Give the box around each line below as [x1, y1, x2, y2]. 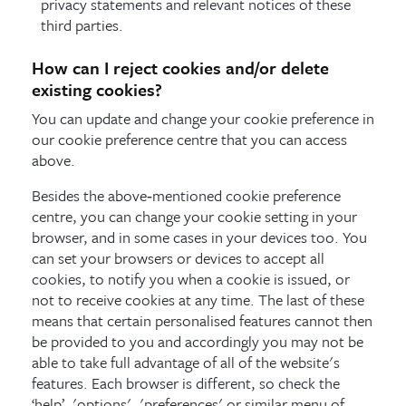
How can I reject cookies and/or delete [32, 54, 329, 80]
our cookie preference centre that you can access [32, 127, 347, 150]
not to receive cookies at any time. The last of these [32, 287, 364, 311]
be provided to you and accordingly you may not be [32, 329, 363, 353]
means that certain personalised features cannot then [32, 308, 372, 332]
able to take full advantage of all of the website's [32, 350, 340, 373]
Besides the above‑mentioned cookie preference [32, 183, 341, 207]
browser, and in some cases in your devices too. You [32, 225, 367, 248]
